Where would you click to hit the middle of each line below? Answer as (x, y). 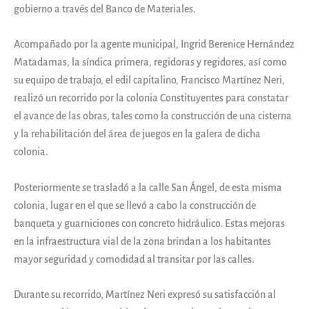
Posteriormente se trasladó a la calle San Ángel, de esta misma (148, 187)
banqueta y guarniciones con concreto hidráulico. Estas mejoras (149, 223)
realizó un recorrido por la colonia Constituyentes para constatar (151, 98)
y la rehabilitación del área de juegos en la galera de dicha (137, 134)
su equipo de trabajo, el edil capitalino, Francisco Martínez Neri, (149, 80)
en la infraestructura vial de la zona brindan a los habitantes (142, 241)
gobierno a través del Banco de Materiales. (105, 9)
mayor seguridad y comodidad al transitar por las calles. (134, 259)
